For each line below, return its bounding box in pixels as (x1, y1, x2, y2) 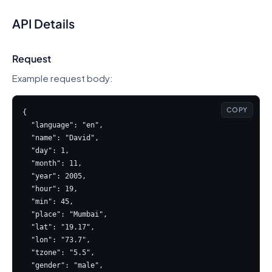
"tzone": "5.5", (22, 248, 31, 257)
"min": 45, (22, 197, 31, 206)
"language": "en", (22, 121, 31, 129)
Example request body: (12, 72, 113, 84)
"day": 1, (22, 146, 31, 155)
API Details (12, 16, 75, 31)
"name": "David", (22, 134, 31, 142)
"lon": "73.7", (22, 236, 31, 244)
